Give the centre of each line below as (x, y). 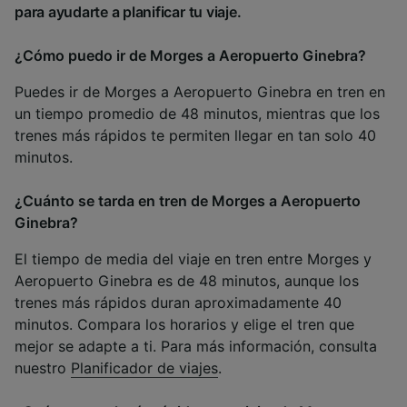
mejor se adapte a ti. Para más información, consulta (196, 347)
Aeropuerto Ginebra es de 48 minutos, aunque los (187, 281)
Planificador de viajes (144, 368)
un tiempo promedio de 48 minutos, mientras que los (197, 114)
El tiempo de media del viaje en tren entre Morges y (193, 259)
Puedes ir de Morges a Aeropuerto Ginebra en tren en (200, 92)
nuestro (43, 368)
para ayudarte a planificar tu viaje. (128, 12)
